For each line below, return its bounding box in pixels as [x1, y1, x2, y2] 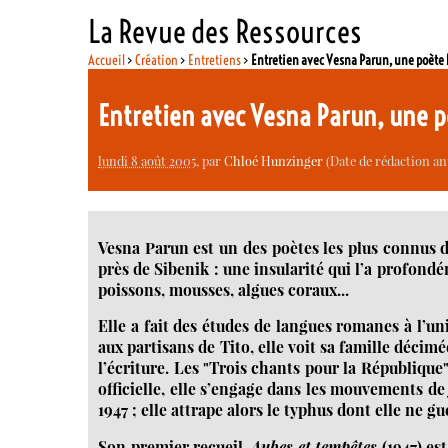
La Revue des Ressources [88, 11, 363, 51]
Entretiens [188, 50, 242, 69]
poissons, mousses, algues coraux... [98, 278, 350, 300]
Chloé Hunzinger [224, 151, 324, 169]
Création [135, 50, 179, 69]
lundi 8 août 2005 [98, 151, 197, 169]
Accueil [88, 50, 126, 69]
